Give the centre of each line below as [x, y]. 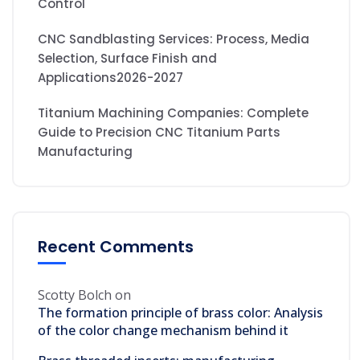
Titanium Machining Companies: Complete [173, 113]
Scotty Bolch [75, 295]
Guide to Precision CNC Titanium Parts [159, 133]
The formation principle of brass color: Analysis [180, 313]
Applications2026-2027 [110, 78]
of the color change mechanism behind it [163, 331]
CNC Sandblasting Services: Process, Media [174, 39]
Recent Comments [116, 247]
